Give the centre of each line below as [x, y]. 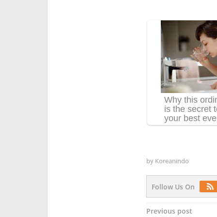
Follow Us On [173, 187]
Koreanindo [172, 161]
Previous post [169, 211]
